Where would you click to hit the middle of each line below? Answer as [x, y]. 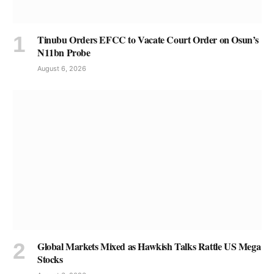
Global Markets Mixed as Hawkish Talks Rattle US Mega [149, 246]
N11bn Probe [64, 53]
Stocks [50, 259]
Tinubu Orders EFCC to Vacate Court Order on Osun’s [148, 40]
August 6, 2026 [62, 69]
